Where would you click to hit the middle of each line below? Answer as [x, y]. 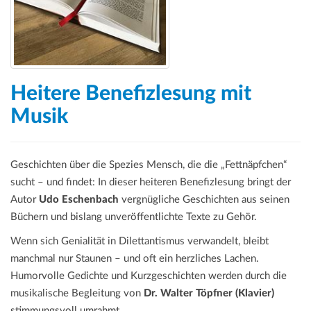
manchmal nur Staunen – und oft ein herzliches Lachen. [135, 258]
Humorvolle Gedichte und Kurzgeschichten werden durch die [149, 276]
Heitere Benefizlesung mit [131, 93]
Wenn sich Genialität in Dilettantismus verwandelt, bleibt [140, 241]
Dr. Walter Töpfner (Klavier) [209, 293]
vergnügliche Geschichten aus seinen [204, 199]
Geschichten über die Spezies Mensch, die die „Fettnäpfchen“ [149, 165]
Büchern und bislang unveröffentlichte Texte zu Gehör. [134, 217]
